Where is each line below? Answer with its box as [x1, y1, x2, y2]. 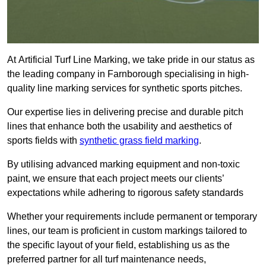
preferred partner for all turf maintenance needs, [7, 254, 206, 265]
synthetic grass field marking [80, 135, 199, 146]
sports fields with [7, 135, 80, 146]
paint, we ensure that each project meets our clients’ [7, 173, 224, 184]
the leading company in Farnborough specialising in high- [7, 69, 249, 80]
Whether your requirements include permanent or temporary [7, 211, 257, 222]
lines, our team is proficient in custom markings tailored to [7, 226, 247, 236]
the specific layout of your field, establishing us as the [7, 240, 230, 251]
